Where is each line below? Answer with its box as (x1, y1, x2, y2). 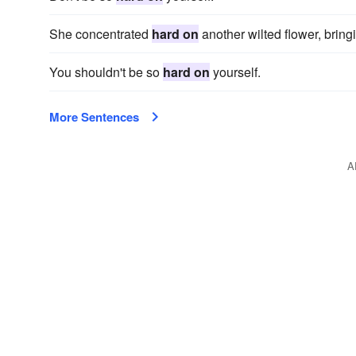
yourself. (210, 63, 261, 81)
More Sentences (49, 108, 139, 126)
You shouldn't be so (49, 63, 163, 81)
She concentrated (49, 25, 152, 43)
